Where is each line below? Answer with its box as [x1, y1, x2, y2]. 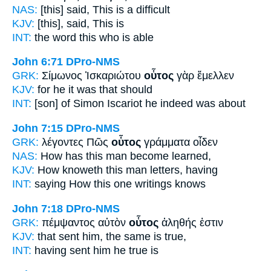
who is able [96, 31, 154, 44]
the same [106, 230, 151, 243]
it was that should [65, 83, 152, 96]
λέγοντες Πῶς [42, 135, 111, 148]
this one [94, 177, 132, 190]
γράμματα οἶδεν [141, 135, 218, 148]
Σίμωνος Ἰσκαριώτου [42, 70, 144, 82]
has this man [65, 149, 127, 162]
